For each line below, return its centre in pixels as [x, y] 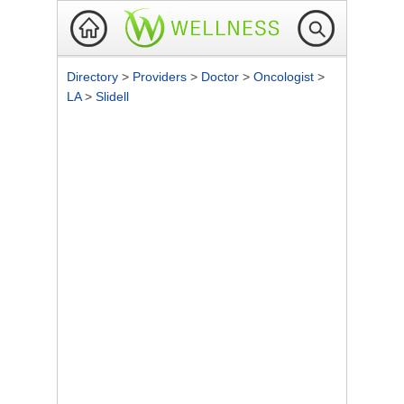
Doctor [222, 77]
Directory [94, 77]
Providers [161, 77]
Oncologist [285, 77]
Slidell [112, 96]
